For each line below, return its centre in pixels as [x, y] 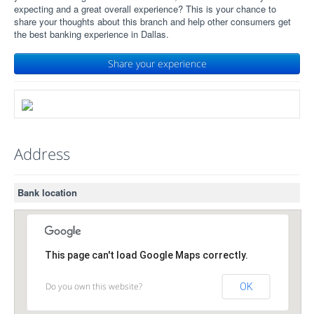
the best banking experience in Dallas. [91, 34]
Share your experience [157, 63]
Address [42, 153]
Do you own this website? [94, 286]
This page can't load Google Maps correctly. [146, 255]
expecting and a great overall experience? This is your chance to [145, 9]
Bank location [47, 192]
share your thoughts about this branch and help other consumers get [152, 21]
